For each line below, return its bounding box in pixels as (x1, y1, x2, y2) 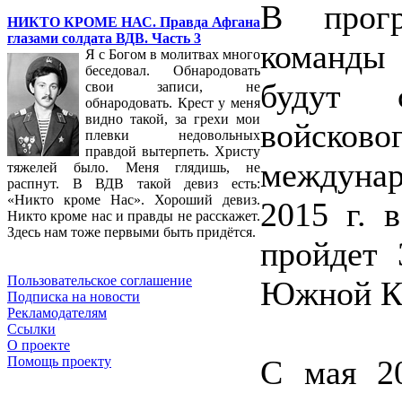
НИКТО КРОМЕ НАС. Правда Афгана (7, 14, 260, 31)
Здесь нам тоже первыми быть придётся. (7, 224, 256, 240)
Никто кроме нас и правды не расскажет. (7, 208, 260, 224)
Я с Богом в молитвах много (85, 47, 260, 63)
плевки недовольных (85, 127, 260, 144)
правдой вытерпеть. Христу (85, 144, 260, 160)
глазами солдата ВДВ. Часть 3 (7, 31, 201, 47)
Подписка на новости (7, 289, 140, 305)
